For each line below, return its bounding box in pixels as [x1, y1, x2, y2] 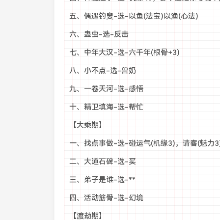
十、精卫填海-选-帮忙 [69, 103, 143, 111]
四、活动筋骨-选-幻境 [69, 193, 143, 202]
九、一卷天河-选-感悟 [69, 84, 143, 93]
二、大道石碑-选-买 [69, 157, 136, 166]
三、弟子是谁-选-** [69, 175, 136, 184]
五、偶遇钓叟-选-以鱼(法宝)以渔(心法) [69, 12, 198, 21]
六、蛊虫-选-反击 [69, 30, 129, 39]
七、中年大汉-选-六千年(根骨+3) [69, 48, 180, 57]
